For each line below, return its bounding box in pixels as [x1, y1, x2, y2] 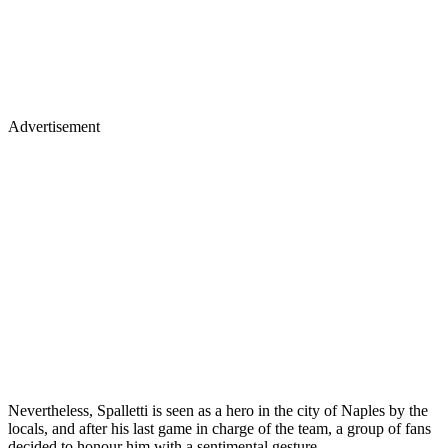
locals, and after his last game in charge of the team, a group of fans [8, 420, 431, 438]
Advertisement [8, 118, 100, 136]
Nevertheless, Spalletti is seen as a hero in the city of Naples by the [8, 402, 428, 420]
